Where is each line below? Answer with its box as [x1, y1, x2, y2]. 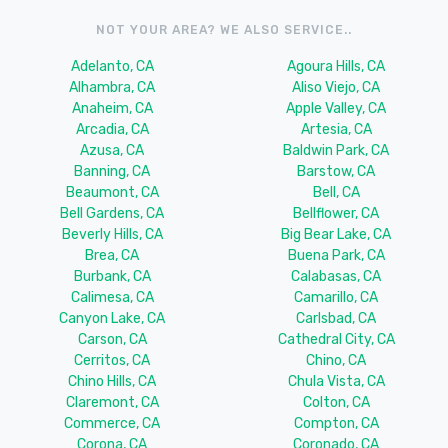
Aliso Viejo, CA [292, 79, 380, 97]
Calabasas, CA [291, 268, 381, 286]
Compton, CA [293, 415, 379, 433]
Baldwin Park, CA [283, 142, 389, 160]
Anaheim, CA [71, 100, 153, 118]
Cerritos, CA [74, 352, 150, 370]
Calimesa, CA [70, 289, 154, 307]
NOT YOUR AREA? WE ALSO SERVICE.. [96, 22, 352, 37]
